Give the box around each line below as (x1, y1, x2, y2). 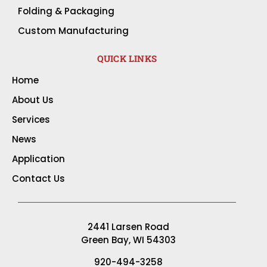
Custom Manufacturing (18, 24, 129, 38)
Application (12, 153, 65, 166)
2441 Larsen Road (87, 221, 169, 234)
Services (12, 113, 50, 126)
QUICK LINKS (97, 52, 157, 65)
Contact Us (12, 172, 65, 185)
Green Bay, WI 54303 (80, 234, 176, 247)
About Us (12, 94, 54, 107)
